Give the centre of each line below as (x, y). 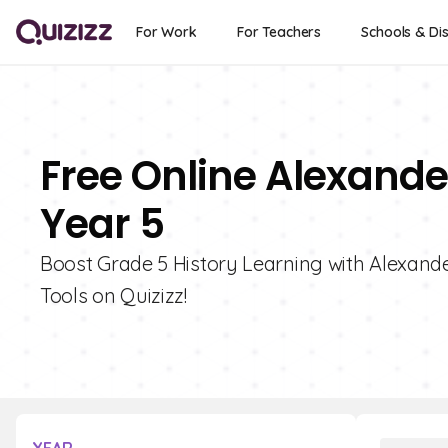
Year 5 (102, 224)
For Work (166, 32)
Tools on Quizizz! (113, 295)
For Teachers (279, 32)
